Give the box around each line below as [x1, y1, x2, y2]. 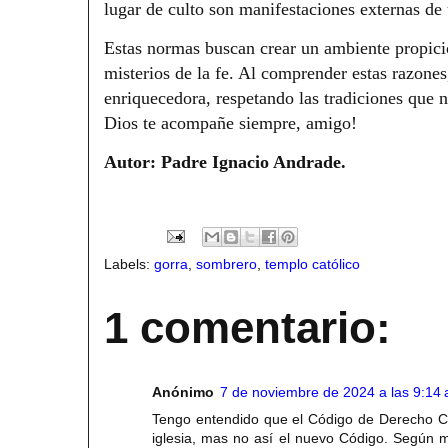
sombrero [196, 255, 257, 272]
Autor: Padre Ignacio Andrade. [104, 151, 346, 172]
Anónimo [152, 383, 214, 400]
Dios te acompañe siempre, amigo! [104, 112, 357, 133]
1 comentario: [104, 302, 391, 352]
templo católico [265, 255, 360, 272]
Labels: [104, 255, 154, 272]
